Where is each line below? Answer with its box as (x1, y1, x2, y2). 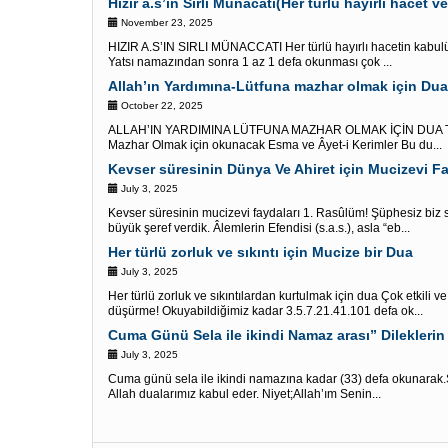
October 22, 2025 (118, 100, 203, 111)
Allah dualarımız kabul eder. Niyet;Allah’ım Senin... (108, 387, 381, 401)
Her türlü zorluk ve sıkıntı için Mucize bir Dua (108, 244, 413, 260)
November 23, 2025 (118, 17, 213, 28)
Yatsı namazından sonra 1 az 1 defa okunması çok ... (108, 55, 392, 69)
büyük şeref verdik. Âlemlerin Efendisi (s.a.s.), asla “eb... (108, 221, 410, 235)
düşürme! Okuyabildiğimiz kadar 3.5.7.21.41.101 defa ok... (108, 304, 423, 318)
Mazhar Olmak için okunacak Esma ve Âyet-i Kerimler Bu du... (108, 138, 442, 152)
